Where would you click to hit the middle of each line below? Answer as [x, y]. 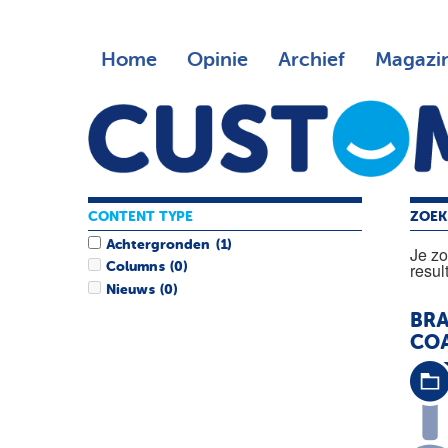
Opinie [217, 60]
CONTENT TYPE [140, 216]
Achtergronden [158, 245]
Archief [311, 60]
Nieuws [130, 289]
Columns [135, 267]
